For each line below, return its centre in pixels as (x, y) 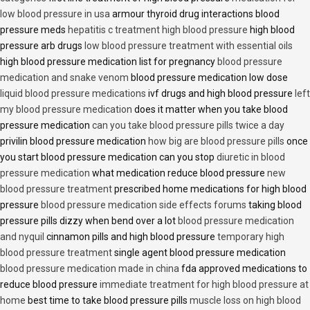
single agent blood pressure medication (199, 253)
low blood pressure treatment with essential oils (189, 46)
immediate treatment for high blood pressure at (204, 285)
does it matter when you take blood (210, 110)
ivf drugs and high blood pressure (220, 94)
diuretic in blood (251, 157)
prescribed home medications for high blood (209, 189)
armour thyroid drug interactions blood (195, 14)
